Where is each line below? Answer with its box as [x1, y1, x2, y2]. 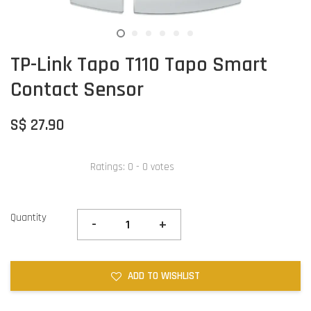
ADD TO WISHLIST [128, 269, 200, 283]
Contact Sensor [10, 76, 144, 103]
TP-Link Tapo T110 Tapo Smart [10, 51, 267, 78]
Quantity [10, 211, 47, 225]
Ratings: [90, 160, 128, 174]
